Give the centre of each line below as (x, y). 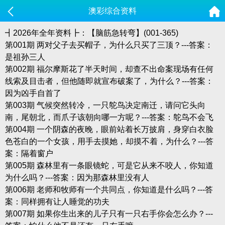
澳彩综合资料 (113, 11)
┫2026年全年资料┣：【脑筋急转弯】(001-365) (91, 33)
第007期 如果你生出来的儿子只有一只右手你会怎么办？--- (109, 213)
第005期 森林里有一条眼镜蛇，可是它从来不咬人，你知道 (109, 165)
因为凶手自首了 (33, 93)
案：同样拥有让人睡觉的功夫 (57, 201)
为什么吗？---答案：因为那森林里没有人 (77, 177)
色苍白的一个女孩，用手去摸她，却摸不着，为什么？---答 (109, 141)
